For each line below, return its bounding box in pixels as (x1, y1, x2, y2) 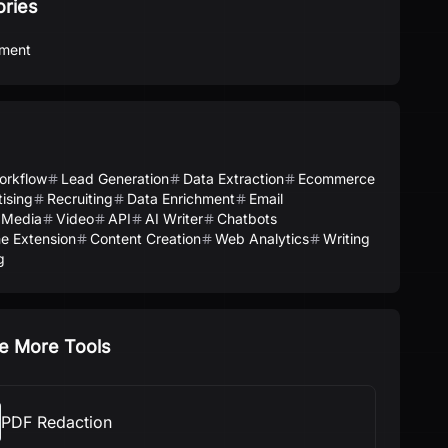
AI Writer (145, 210, 203, 227)
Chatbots (217, 210, 277, 227)
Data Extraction (183, 170, 284, 187)
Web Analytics (215, 230, 309, 247)
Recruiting (47, 190, 113, 207)
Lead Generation (61, 170, 169, 187)
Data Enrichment (127, 190, 235, 207)
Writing (323, 230, 370, 247)
